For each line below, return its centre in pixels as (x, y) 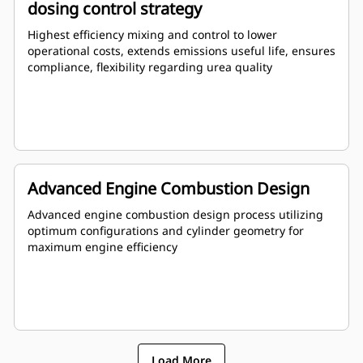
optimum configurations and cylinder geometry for (166, 231)
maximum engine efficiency (102, 247)
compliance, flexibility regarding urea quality (150, 67)
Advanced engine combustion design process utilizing (175, 215)
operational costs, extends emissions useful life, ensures (181, 51)
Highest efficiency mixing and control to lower (152, 35)
